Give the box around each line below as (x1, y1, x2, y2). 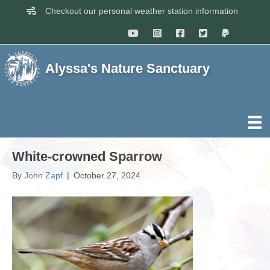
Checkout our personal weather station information (45, 6, 238, 16)
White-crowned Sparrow (12, 149, 162, 165)
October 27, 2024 (74, 171, 140, 181)
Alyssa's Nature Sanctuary (45, 61, 210, 76)
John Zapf (24, 171, 63, 181)
